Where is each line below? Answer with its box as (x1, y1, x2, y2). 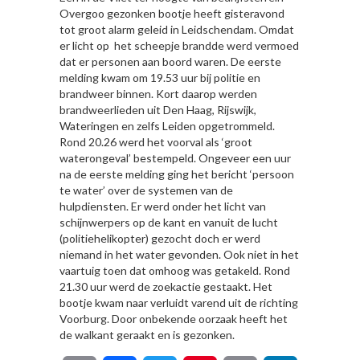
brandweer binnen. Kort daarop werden (59, 86, 257, 100)
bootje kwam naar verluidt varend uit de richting (59, 295, 298, 309)
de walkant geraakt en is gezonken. (59, 327, 235, 342)
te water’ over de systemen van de (59, 182, 233, 197)
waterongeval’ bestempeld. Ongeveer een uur (59, 150, 291, 165)
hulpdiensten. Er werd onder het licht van (59, 198, 266, 213)
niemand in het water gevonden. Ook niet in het (59, 247, 299, 261)
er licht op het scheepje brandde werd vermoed (59, 38, 299, 52)
